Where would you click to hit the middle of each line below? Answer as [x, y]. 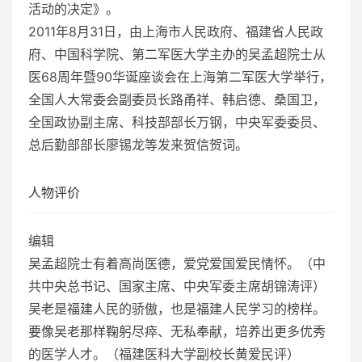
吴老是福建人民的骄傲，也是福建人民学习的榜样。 [177, 308]
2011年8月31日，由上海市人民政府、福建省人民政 [176, 31]
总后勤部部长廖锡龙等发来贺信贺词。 [138, 144]
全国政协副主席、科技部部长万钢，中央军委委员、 [177, 122]
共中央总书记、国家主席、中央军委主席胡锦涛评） [177, 286]
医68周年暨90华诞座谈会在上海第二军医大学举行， [180, 76]
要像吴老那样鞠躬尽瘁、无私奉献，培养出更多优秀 [177, 331]
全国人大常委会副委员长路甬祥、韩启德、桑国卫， [177, 99]
